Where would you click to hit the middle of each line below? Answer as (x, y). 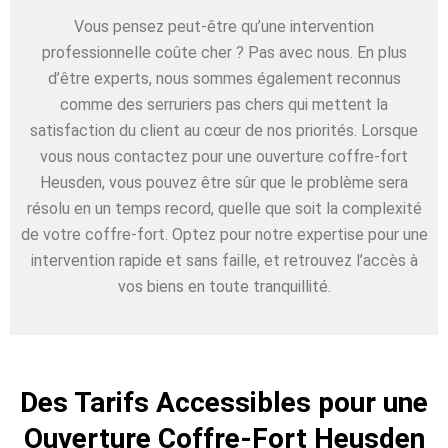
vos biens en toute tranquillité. (224, 286)
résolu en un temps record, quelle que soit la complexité (224, 208)
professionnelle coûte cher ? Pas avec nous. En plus (224, 52)
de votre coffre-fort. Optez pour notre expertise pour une (224, 234)
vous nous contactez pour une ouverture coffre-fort (224, 156)
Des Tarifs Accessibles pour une (224, 403)
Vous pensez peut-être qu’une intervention (224, 26)
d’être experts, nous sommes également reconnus (224, 78)
